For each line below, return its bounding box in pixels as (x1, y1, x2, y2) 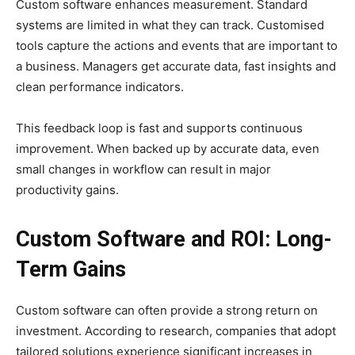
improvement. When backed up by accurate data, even (16, 141, 319, 157)
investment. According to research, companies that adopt (16, 323, 336, 339)
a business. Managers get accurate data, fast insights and (16, 59, 336, 74)
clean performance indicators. (16, 79, 184, 95)
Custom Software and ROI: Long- (16, 227, 332, 253)
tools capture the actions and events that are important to (16, 38, 338, 54)
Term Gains (16, 257, 126, 283)
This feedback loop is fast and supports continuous (16, 120, 303, 136)
